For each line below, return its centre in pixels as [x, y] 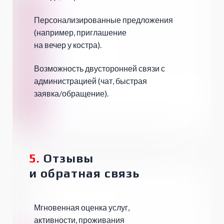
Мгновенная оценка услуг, [82, 207]
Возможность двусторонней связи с [99, 68]
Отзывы [67, 158]
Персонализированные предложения [103, 20]
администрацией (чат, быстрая [91, 81]
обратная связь [90, 173]
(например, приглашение [80, 32]
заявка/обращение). [71, 93]
